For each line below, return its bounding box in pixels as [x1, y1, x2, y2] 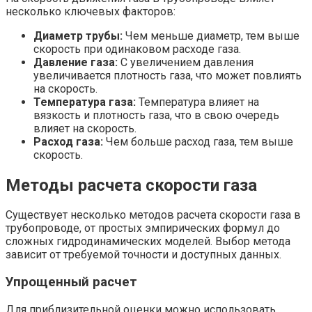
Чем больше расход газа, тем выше [103, 134, 293, 148]
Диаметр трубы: [33, 29, 123, 42]
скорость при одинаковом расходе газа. [33, 42, 241, 56]
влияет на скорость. [33, 121, 136, 135]
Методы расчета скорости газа [6, 175, 257, 195]
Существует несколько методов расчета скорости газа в [6, 208, 301, 222]
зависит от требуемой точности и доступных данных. [6, 248, 281, 262]
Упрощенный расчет [6, 274, 137, 290]
